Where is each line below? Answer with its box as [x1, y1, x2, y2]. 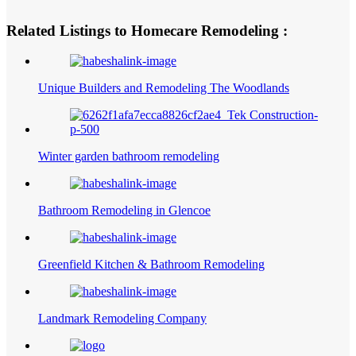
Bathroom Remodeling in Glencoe [38, 203, 211, 218]
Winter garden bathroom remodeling [38, 149, 219, 164]
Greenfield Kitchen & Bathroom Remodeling [38, 257, 265, 272]
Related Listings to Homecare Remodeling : [6, 21, 288, 39]
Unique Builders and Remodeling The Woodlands [38, 81, 289, 95]
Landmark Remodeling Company [38, 311, 207, 326]
